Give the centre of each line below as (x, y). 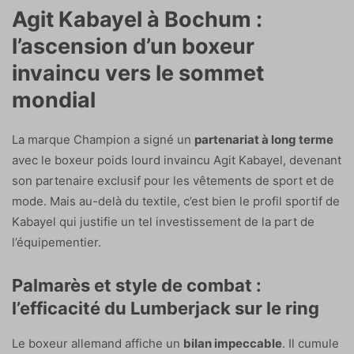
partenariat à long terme (264, 140)
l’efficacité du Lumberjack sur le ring (166, 309)
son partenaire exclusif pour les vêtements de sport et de (173, 181)
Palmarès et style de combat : (137, 286)
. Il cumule (311, 344)
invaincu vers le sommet (138, 73)
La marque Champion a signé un (103, 140)
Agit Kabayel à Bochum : (137, 20)
